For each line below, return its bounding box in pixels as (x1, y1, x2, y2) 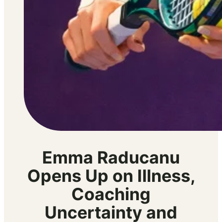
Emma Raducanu (42, 147, 180, 168)
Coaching (71, 184, 151, 205)
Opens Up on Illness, (27, 166, 195, 186)
